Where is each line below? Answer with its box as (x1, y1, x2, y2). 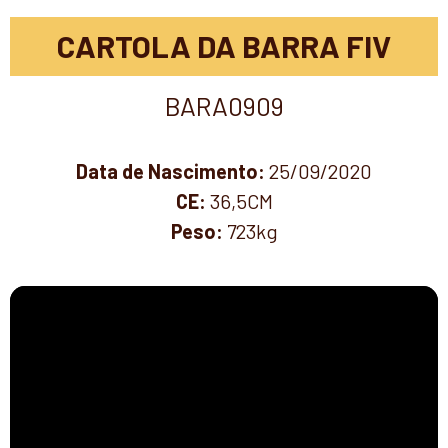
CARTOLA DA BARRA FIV (57, 27, 391, 65)
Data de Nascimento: (76, 158, 269, 183)
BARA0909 (164, 90, 284, 122)
